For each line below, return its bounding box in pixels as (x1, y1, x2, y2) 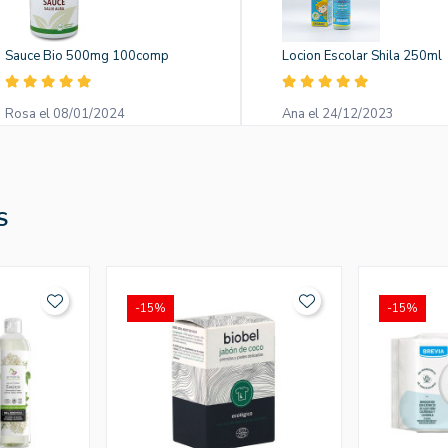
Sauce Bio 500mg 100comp (5, 47, 170, 66)
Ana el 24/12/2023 (281, 105, 394, 124)
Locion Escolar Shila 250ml (281, 47, 442, 66)
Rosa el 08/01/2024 (5, 105, 126, 124)
